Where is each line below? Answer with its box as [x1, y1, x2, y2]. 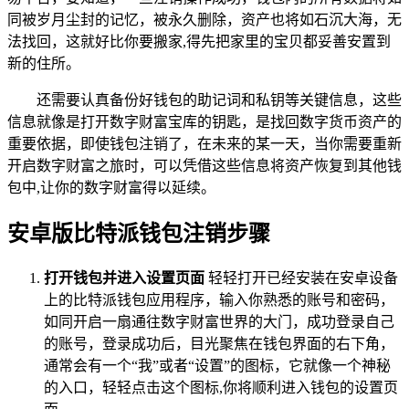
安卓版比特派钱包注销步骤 [7, 221, 270, 246]
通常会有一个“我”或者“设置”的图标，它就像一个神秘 [44, 357, 391, 373]
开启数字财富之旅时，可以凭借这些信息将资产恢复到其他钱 [7, 157, 402, 173]
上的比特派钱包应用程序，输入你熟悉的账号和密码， [44, 291, 394, 308]
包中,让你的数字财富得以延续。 [7, 179, 215, 195]
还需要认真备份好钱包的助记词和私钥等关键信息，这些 [37, 91, 402, 108]
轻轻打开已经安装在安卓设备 [204, 269, 398, 286]
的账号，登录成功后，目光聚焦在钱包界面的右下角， [44, 335, 394, 351]
